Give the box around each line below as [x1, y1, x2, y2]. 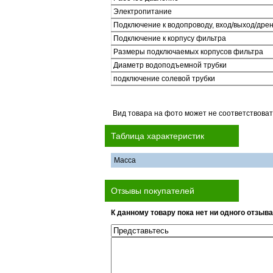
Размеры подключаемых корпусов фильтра [113, 48, 263, 56]
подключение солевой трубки [113, 74, 215, 83]
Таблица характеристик [111, 131, 204, 141]
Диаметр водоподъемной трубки [113, 61, 227, 69]
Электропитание [113, 7, 172, 16]
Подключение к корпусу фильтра [113, 34, 226, 43]
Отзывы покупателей [111, 186, 194, 196]
